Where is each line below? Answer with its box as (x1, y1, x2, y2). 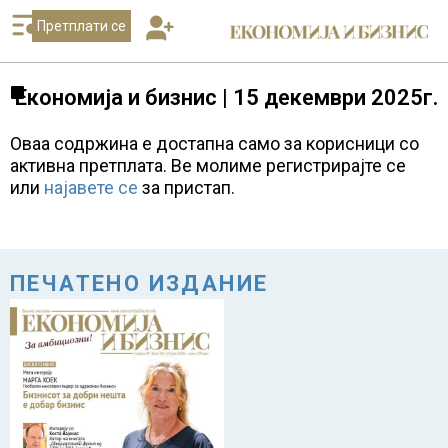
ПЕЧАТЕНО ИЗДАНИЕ (10, 271, 269, 296)
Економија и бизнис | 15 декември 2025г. (15, 85, 438, 110)
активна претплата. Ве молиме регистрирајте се (10, 155, 406, 176)
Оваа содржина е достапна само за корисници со (10, 133, 419, 154)
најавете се (44, 177, 142, 198)
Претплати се (36, 18, 126, 34)
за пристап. (142, 177, 235, 198)
